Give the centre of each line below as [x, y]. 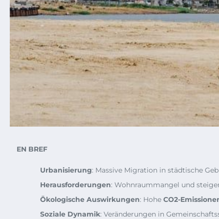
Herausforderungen [76, 185]
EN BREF [32, 149]
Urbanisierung [66, 170]
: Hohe [152, 199]
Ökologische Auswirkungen [90, 199]
